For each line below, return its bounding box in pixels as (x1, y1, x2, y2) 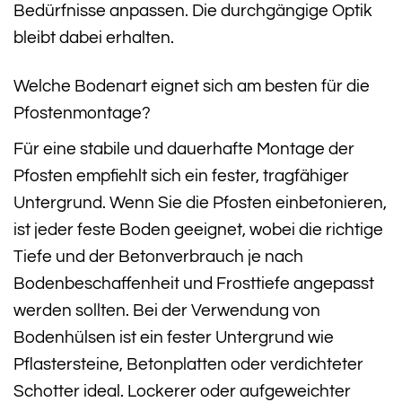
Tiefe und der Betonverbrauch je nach (13, 247, 303, 266)
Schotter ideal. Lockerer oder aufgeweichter (13, 381, 351, 400)
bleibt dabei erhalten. (13, 28, 174, 47)
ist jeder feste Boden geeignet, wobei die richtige (13, 220, 383, 239)
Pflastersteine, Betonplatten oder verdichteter (13, 354, 363, 373)
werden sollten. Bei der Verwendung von (13, 301, 320, 319)
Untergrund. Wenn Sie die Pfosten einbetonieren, (13, 193, 387, 212)
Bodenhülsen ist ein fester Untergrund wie (13, 328, 334, 346)
